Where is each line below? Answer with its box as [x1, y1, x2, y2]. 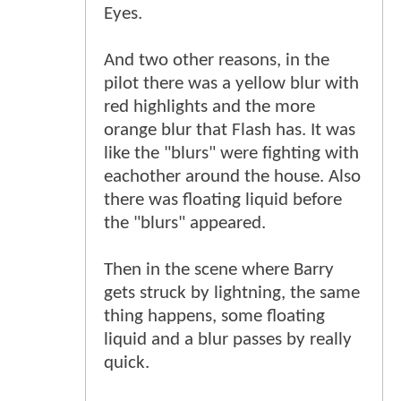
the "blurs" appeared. [104, 213, 266, 233]
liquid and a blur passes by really [104, 329, 352, 349]
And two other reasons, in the [104, 50, 329, 70]
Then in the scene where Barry [104, 260, 334, 279]
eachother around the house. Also [104, 166, 361, 186]
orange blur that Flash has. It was [104, 120, 355, 140]
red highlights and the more [104, 97, 315, 116]
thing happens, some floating [104, 306, 325, 326]
